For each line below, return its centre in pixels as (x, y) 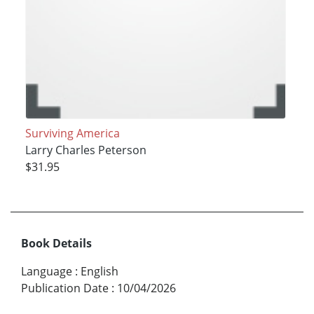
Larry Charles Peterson (86, 150)
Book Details (56, 244)
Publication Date (65, 288)
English (100, 272)
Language (47, 272)
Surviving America (72, 133)
